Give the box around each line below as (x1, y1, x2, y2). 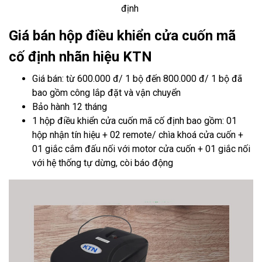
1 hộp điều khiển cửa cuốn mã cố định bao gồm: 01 (32, 115, 237, 126)
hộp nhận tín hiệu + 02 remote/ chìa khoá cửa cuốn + (32, 129, 243, 140)
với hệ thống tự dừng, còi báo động (32, 157, 173, 168)
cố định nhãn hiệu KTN (9, 49, 152, 65)
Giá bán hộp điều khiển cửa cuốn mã (9, 27, 236, 44)
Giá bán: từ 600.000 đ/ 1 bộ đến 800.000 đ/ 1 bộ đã (32, 73, 242, 84)
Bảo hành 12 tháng (32, 101, 107, 112)
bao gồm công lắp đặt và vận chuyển (32, 87, 181, 98)
